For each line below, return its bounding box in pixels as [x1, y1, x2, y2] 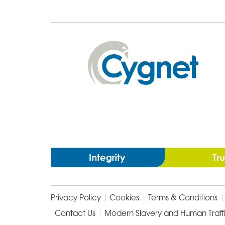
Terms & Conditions [148, 192, 217, 202]
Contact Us [55, 208, 96, 218]
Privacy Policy [50, 192, 101, 202]
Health [87, 55, 116, 66]
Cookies [109, 192, 140, 202]
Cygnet [87, 41, 121, 53]
